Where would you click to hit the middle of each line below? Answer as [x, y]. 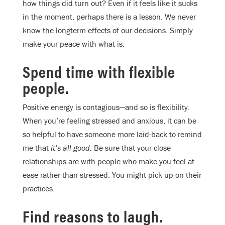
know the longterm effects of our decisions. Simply [108, 30]
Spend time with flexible [99, 71]
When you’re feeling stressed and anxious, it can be [109, 120]
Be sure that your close [132, 147]
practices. [39, 188]
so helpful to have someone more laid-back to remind [112, 134]
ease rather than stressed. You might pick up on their [112, 175]
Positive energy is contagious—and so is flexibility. [106, 107]
